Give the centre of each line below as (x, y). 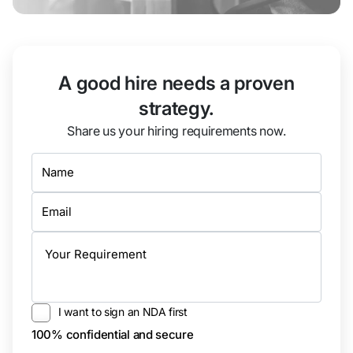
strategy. (176, 108)
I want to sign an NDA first (123, 311)
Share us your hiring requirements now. (176, 130)
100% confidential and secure (113, 334)
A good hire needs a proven (176, 83)
